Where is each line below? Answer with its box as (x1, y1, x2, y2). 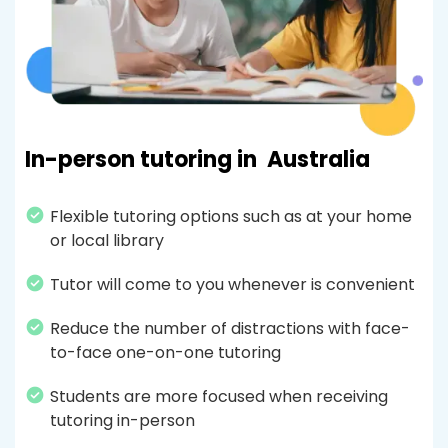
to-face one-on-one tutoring (50, 341, 281, 365)
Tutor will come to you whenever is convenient (50, 273, 415, 297)
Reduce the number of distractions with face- (50, 317, 410, 341)
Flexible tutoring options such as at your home (50, 205, 412, 229)
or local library (50, 229, 164, 253)
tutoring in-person (50, 409, 195, 433)
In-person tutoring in (25, 144, 262, 176)
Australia (267, 144, 370, 176)
